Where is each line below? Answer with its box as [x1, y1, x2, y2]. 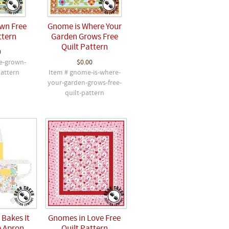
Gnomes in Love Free [48, 214, 121, 224]
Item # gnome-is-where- [48, 69, 121, 77]
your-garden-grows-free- [47, 79, 122, 87]
